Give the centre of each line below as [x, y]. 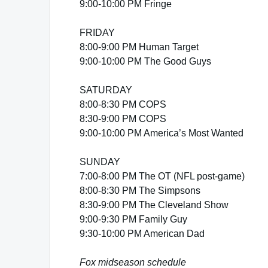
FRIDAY [97, 33]
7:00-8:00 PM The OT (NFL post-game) [162, 176]
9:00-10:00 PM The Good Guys [145, 61]
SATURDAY [106, 90]
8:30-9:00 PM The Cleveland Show [154, 205]
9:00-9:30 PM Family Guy [133, 219]
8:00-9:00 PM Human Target [139, 47]
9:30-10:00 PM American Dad [142, 234]
